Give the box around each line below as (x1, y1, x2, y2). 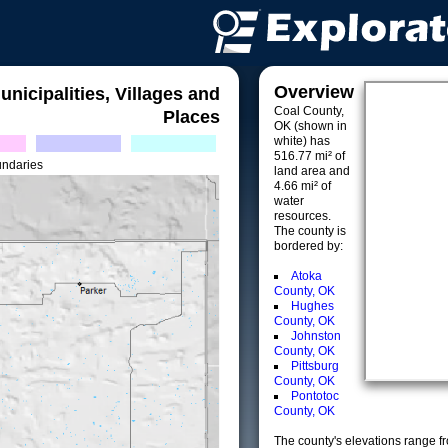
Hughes (291, 299, 334, 313)
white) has (274, 134, 330, 148)
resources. (274, 209, 331, 223)
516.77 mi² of (274, 149, 345, 163)
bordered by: (274, 239, 343, 253)
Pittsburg (291, 359, 339, 373)
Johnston (291, 329, 341, 343)
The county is (274, 224, 346, 238)
